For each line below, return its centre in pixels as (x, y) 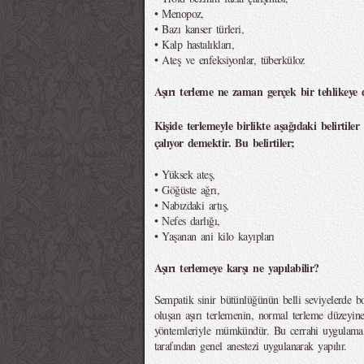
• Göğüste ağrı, (187, 190)
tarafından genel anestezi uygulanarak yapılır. (250, 346)
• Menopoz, (179, 13)
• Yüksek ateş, (184, 174)
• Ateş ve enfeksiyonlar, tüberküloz (229, 60)
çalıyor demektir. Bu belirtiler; (224, 143)
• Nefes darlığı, (187, 221)
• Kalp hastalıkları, (194, 44)
